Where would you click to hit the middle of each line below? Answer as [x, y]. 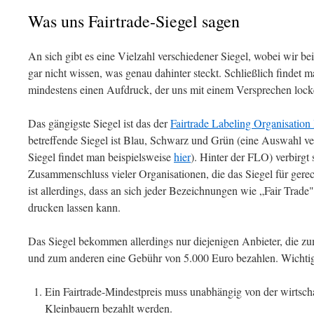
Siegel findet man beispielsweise [101, 157]
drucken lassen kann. [74, 207]
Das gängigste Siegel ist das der [99, 123]
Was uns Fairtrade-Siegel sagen [134, 21]
